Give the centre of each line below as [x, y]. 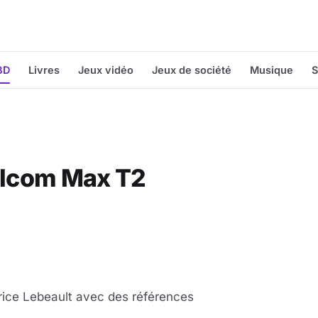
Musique [272, 70]
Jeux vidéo [106, 70]
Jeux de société [192, 70]
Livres [44, 70]
